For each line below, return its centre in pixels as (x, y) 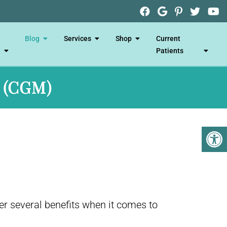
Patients (169, 50)
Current (168, 38)
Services (77, 38)
